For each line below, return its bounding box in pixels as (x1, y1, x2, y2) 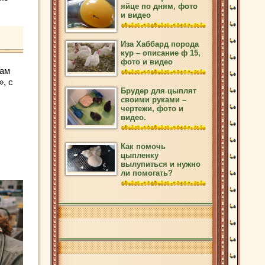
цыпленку (121, 151, 159, 160)
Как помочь (121, 142, 166, 151)
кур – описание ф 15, (121, 49, 201, 57)
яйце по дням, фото (121, 2, 198, 11)
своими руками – (121, 95, 186, 104)
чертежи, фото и (121, 104, 183, 113)
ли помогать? (121, 169, 173, 177)
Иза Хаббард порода (121, 40, 199, 49)
